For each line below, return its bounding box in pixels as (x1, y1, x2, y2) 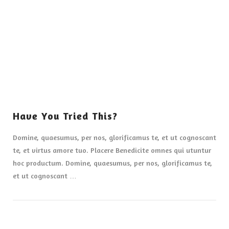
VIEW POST (95, 35, 134, 43)
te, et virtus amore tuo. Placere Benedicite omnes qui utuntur (12, 145, 211, 154)
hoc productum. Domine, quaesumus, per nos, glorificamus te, (12, 158, 212, 167)
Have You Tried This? (12, 110, 118, 123)
